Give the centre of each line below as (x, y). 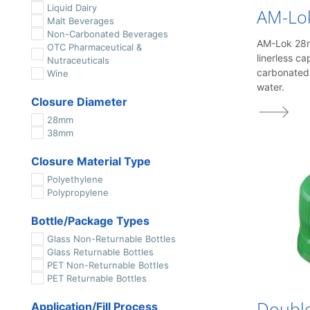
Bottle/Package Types (90, 221)
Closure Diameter (79, 102)
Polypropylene (77, 192)
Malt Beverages (80, 21)
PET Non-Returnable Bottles (108, 265)
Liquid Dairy (72, 8)
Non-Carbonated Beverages (107, 34)
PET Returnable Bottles (97, 278)
